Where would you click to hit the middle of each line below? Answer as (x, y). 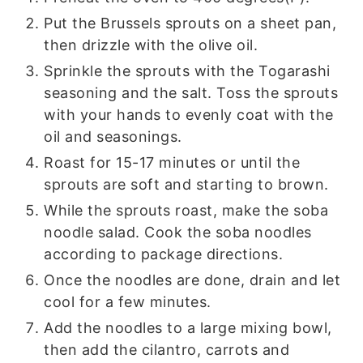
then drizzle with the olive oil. (151, 45)
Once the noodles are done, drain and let (192, 280)
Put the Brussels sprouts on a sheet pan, (190, 23)
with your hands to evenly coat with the (189, 114)
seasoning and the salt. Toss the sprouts (191, 92)
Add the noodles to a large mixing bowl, (188, 327)
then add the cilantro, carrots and (167, 349)
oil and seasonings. (113, 136)
